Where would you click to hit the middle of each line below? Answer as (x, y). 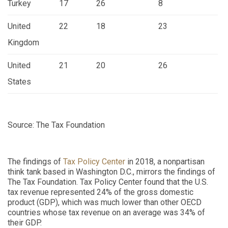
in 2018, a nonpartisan (165, 162)
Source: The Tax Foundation (56, 125)
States (19, 82)
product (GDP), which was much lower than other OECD (105, 203)
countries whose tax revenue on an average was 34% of (106, 213)
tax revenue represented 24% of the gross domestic (101, 192)
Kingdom (23, 43)
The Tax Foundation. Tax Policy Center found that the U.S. (108, 182)
